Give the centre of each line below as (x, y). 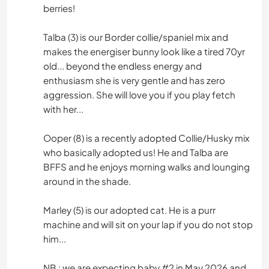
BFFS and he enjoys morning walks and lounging (147, 167)
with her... (63, 109)
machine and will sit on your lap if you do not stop (148, 225)
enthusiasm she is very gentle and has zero (134, 80)
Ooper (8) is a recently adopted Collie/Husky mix (146, 138)
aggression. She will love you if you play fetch (139, 95)
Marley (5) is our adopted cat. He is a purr (129, 210)
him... (55, 239)
